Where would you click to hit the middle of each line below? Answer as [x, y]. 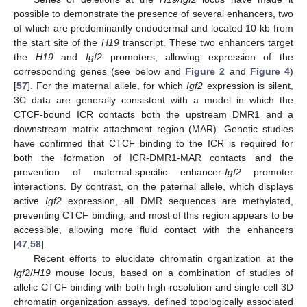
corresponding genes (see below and [100, 72]
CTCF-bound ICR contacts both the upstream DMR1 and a [153, 115]
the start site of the [58, 43]
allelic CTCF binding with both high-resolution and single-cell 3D [153, 287]
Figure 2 [205, 72]
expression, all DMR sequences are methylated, [178, 201]
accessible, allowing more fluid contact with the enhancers [153, 230]
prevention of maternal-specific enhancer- [119, 172]
